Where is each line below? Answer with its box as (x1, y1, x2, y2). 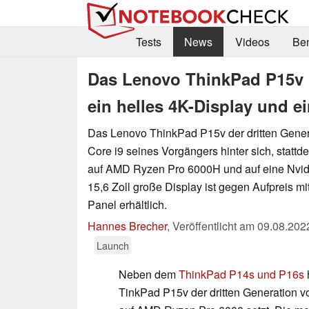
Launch (97, 237, 129, 252)
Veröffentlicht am (172, 217, 257, 234)
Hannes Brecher (88, 217, 167, 234)
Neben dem (119, 266, 179, 282)
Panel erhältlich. (88, 196, 167, 212)
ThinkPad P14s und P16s (179, 266, 304, 282)
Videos (235, 34, 270, 50)
